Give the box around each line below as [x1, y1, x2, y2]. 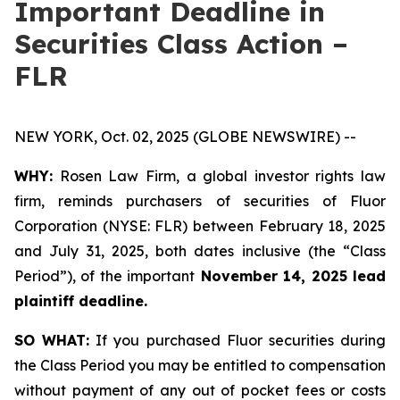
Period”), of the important [14, 267, 196, 285]
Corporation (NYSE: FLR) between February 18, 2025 [14, 217, 386, 235]
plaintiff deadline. [14, 292, 147, 310]
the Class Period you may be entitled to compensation [14, 356, 386, 374]
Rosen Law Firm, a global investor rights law [53, 167, 386, 185]
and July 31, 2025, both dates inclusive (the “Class [14, 242, 386, 260]
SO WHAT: [14, 331, 90, 349]
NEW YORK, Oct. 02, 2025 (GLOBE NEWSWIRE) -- [14, 128, 356, 146]
